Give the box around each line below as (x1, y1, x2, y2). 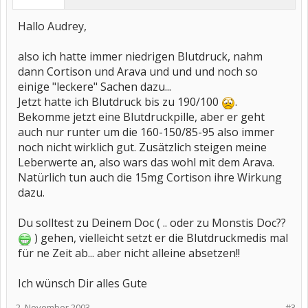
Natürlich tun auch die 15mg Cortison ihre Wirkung (18, 170, 282, 185)
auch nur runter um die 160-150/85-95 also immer (18, 124, 274, 140)
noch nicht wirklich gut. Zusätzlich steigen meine (18, 140, 267, 155)
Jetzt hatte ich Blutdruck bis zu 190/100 (18, 94, 221, 109)
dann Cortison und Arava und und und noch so (18, 64, 258, 79)
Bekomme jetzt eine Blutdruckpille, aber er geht (18, 109, 265, 124)
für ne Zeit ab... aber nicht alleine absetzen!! (18, 245, 240, 261)
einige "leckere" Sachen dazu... (18, 79, 171, 94)
